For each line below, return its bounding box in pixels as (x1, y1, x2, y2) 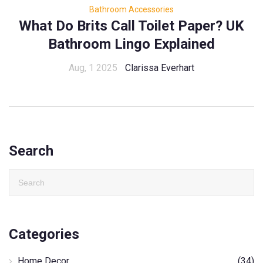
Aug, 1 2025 (69, 62, 117, 74)
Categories (9, 226, 79, 243)
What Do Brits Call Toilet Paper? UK (19, 18, 244, 35)
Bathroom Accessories (89, 5, 174, 15)
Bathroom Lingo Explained (48, 36, 215, 53)
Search (9, 143, 53, 160)
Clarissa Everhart (125, 62, 194, 74)
